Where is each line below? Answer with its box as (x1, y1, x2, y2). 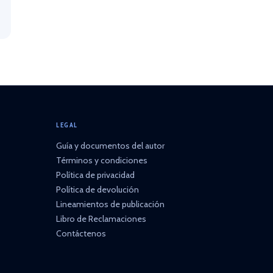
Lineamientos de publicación (56, 199, 165, 210)
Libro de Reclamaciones (56, 213, 146, 224)
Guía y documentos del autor (56, 140, 165, 151)
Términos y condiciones (56, 155, 147, 166)
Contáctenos (56, 228, 106, 239)
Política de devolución (56, 184, 139, 195)
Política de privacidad (56, 169, 135, 180)
